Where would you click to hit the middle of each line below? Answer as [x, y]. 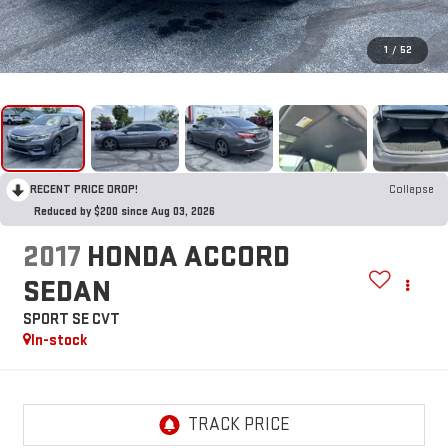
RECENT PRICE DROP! [84, 190]
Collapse [411, 190]
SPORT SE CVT [71, 319]
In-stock [59, 340]
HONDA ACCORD [188, 256]
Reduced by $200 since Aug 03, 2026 [124, 212]
